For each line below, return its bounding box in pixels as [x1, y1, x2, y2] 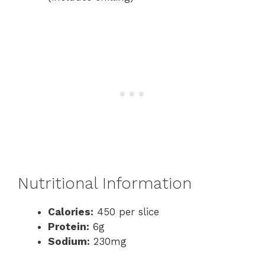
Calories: [48, 205, 93, 218]
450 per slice [93, 205, 159, 218]
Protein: [48, 220, 89, 232]
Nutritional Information [18, 173, 192, 193]
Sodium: [48, 235, 90, 247]
